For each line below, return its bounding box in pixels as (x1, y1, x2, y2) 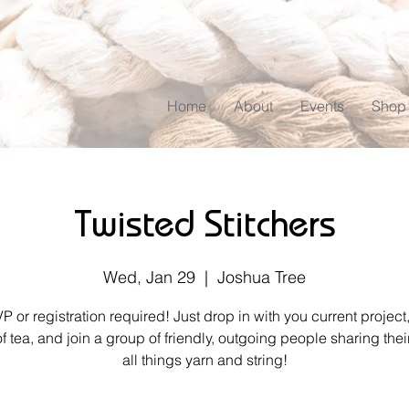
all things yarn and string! (121, 351, 288, 370)
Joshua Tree (217, 267, 306, 288)
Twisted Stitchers (73, 211, 336, 248)
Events (300, 97, 344, 116)
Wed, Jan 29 (103, 267, 195, 288)
